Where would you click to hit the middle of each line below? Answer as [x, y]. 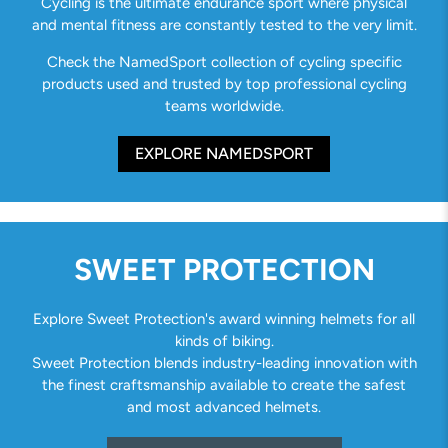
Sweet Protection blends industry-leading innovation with [224, 362]
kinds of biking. [224, 340]
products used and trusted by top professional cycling [224, 84]
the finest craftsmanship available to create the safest [224, 384]
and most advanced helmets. [224, 406]
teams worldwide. [224, 106]
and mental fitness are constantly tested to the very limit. [224, 25]
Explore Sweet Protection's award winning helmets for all [224, 318]
